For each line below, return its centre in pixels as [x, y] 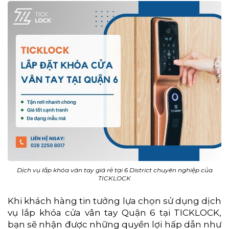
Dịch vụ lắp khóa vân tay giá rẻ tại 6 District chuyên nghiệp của [114, 170]
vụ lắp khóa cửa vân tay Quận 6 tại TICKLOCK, [114, 213]
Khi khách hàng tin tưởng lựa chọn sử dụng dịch [114, 201]
